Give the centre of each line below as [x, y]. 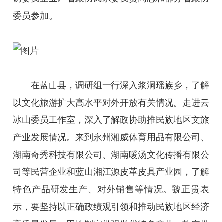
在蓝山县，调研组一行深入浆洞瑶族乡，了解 [120, 85]
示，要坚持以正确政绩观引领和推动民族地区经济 [111, 206]
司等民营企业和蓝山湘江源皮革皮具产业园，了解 [111, 172]
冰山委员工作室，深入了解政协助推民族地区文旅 [111, 120]
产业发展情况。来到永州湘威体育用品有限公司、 [111, 137]
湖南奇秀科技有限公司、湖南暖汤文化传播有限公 [111, 154]
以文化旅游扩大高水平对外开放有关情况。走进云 [111, 102]
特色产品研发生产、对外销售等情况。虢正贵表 [111, 189]
